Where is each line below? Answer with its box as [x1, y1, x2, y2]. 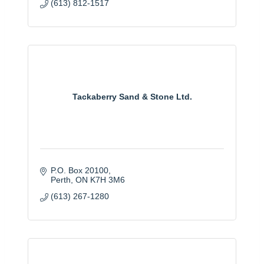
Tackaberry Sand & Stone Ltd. [72, 92, 192, 102]
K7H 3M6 [90, 174, 125, 184]
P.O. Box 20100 [50, 165, 108, 175]
